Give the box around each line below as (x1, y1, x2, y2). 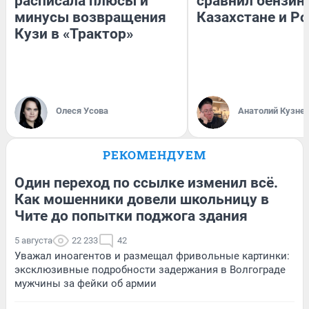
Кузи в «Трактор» (14, 25, 133, 42)
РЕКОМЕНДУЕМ (103, 146, 206, 163)
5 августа (14, 235, 52, 246)
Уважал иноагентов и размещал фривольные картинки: (14, 249, 290, 262)
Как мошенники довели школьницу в (14, 190, 269, 208)
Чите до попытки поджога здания (14, 207, 248, 224)
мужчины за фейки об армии (14, 277, 157, 290)
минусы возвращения (14, 8, 166, 26)
